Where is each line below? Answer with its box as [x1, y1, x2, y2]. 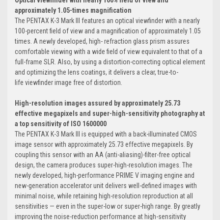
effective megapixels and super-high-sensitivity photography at [15, 109, 205, 117]
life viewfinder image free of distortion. [15, 78, 122, 86]
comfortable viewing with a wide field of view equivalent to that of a [15, 47, 202, 55]
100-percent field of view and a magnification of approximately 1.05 [15, 27, 201, 35]
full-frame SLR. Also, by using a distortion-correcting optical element [15, 57, 205, 66]
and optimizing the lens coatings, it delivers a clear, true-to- [15, 68, 178, 76]
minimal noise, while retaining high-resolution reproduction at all [15, 192, 193, 200]
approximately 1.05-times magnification [15, 6, 132, 14]
